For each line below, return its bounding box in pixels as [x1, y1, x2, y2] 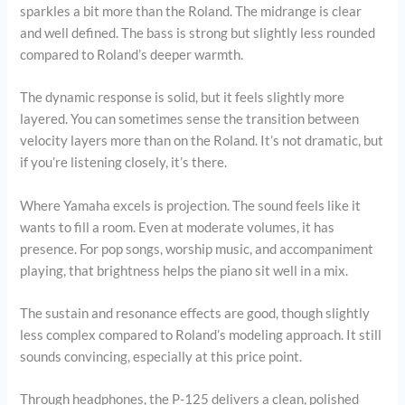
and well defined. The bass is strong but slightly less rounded [20, 24, 376, 41]
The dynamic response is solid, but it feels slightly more [20, 89, 345, 106]
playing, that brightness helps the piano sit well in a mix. [20, 262, 349, 278]
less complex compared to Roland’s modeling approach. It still [20, 326, 382, 343]
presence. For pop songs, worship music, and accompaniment [20, 240, 374, 257]
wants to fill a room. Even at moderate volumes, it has [20, 219, 335, 235]
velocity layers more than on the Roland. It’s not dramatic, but [20, 133, 384, 149]
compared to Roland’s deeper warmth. [20, 46, 244, 62]
